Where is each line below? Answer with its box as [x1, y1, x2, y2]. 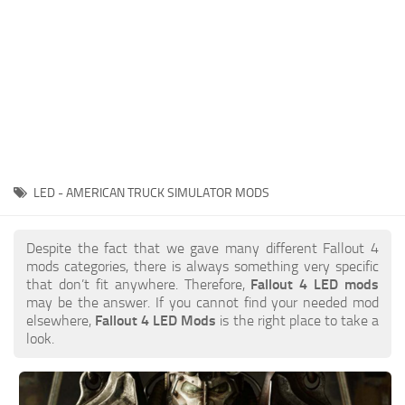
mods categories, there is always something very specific [26, 257, 379, 275]
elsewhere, [26, 311, 96, 329]
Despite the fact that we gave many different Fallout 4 [26, 239, 379, 257]
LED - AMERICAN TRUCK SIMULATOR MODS [33, 184, 269, 201]
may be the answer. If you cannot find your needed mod [26, 293, 379, 311]
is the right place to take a [216, 311, 380, 329]
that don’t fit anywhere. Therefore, [26, 275, 251, 293]
